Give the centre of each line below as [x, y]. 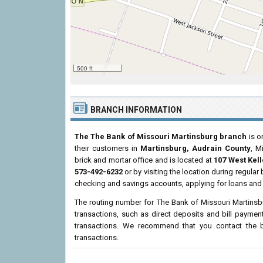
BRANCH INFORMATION [136, 110]
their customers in [108, 148]
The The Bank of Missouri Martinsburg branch [161, 136]
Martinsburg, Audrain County [196, 148]
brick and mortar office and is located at [144, 160]
